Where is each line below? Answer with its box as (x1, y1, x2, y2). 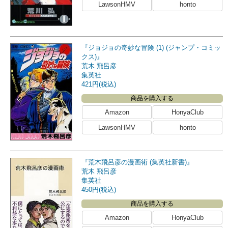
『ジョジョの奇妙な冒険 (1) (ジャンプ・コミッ (81, 44, 221, 52)
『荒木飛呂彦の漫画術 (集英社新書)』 (81, 158, 193, 166)
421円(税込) (81, 80, 116, 89)
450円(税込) (81, 186, 116, 194)
